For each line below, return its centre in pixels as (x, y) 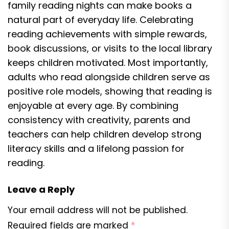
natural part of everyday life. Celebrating (100, 20)
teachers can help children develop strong (105, 134)
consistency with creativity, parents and (99, 120)
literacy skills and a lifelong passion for (96, 148)
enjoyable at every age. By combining (93, 106)
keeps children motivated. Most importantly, (108, 63)
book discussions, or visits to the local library (110, 48)
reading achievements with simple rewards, (107, 34)
